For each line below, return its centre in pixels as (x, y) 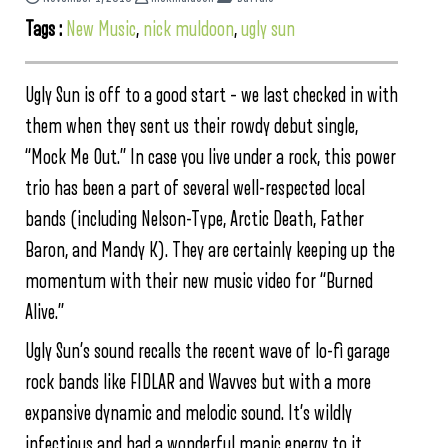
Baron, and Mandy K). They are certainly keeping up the (210, 250)
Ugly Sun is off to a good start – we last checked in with (211, 95)
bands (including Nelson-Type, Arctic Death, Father (194, 219)
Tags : (45, 29)
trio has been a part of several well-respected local (195, 188)
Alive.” (44, 312)
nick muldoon (188, 29)
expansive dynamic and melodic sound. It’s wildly (188, 413)
